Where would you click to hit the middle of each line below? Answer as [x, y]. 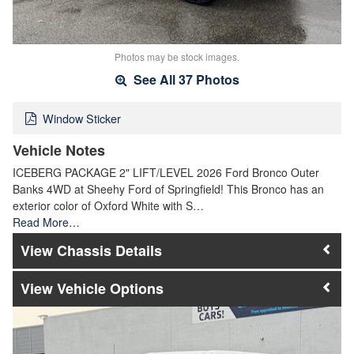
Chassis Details [109, 250]
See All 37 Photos [185, 80]
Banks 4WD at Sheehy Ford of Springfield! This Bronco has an [168, 188]
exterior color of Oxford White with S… [108, 205]
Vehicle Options [110, 289]
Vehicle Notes [59, 150]
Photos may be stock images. [177, 57]
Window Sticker [82, 118]
